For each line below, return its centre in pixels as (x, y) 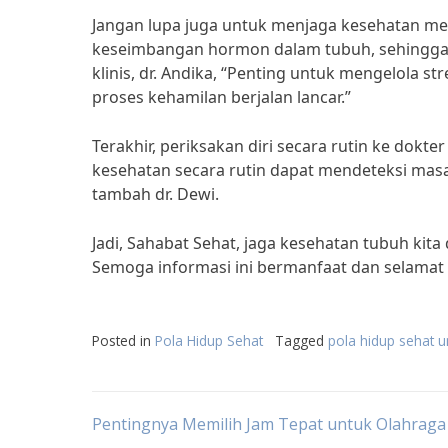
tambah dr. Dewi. (155, 194)
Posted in (123, 340)
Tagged (301, 340)
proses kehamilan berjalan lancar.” (221, 97)
